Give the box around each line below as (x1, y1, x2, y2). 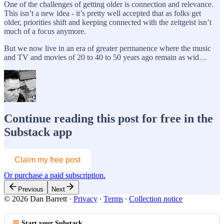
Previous (18, 185, 43, 193)
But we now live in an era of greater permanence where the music (4, 43, 211, 52)
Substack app (4, 125, 72, 138)
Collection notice (129, 194, 182, 203)
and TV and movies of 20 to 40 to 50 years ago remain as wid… (4, 52, 207, 61)
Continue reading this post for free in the (4, 111, 213, 125)
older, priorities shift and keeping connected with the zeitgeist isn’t (4, 17, 211, 26)
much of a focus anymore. (4, 26, 86, 35)
